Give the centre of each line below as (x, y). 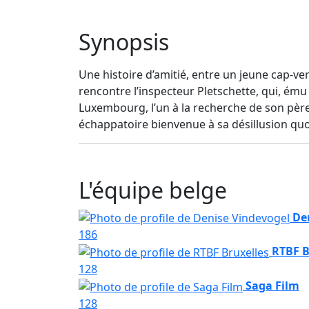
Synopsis (124, 41)
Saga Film (272, 286)
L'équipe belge (153, 190)
